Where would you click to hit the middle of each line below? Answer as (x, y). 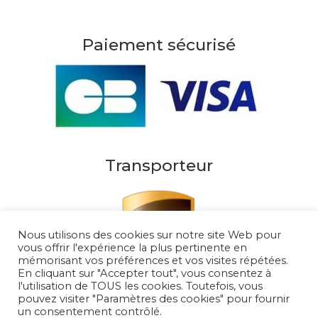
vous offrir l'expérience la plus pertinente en (132, 248)
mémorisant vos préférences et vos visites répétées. (153, 261)
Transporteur (159, 165)
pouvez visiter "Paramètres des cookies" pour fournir (154, 299)
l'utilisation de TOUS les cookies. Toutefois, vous (140, 286)
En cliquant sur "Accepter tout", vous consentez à (144, 273)
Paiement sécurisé (159, 44)
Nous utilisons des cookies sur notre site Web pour (149, 235)
